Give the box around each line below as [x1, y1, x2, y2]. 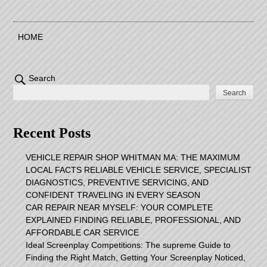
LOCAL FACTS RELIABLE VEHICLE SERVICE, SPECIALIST [26, 165, 252, 175]
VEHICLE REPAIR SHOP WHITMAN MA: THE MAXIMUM [26, 153, 241, 163]
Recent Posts [13, 125, 91, 141]
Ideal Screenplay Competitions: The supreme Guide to [26, 240, 231, 250]
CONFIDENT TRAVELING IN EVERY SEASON [26, 190, 201, 200]
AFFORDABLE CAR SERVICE [26, 228, 139, 238]
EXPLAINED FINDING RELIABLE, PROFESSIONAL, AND [26, 215, 241, 225]
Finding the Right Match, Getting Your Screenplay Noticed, [26, 253, 246, 263]
